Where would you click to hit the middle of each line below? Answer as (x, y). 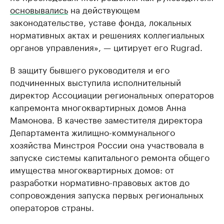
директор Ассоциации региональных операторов (112, 94)
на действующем (104, 9)
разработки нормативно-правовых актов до (100, 181)
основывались (39, 9)
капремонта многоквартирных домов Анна (98, 106)
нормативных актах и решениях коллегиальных (107, 34)
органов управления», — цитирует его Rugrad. (106, 46)
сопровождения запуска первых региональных (107, 194)
